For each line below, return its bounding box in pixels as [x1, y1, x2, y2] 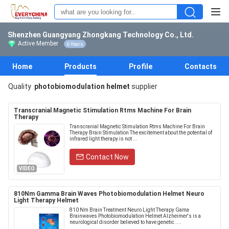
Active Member [18, 40, 58, 47]
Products [64, 62, 97, 71]
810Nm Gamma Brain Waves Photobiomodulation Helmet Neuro [14, 190, 204, 197]
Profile [129, 62, 152, 71]
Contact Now [86, 153, 129, 161]
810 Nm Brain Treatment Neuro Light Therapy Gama [70, 207, 189, 213]
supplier [130, 82, 157, 90]
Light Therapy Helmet [14, 197, 79, 204]
